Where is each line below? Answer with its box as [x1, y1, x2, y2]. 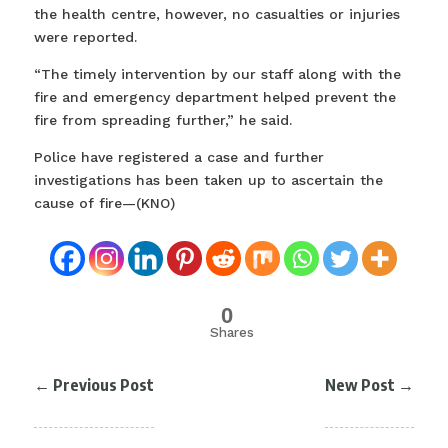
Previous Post [52, 375, 154, 395]
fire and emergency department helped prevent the [33, 89, 396, 105]
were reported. [33, 29, 137, 45]
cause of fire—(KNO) [33, 195, 175, 211]
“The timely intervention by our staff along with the [33, 66, 401, 82]
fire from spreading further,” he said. [33, 112, 292, 128]
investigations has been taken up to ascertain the [33, 172, 383, 188]
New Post [325, 375, 396, 395]
